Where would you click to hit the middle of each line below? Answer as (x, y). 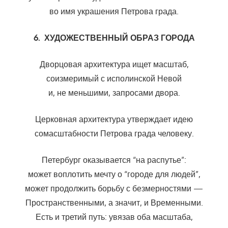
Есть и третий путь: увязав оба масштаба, (114, 217)
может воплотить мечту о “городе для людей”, (114, 174)
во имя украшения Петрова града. (114, 11)
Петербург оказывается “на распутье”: (114, 160)
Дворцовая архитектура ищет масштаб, (114, 64)
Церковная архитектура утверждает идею (114, 119)
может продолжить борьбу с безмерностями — (114, 189)
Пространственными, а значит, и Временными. (114, 203)
